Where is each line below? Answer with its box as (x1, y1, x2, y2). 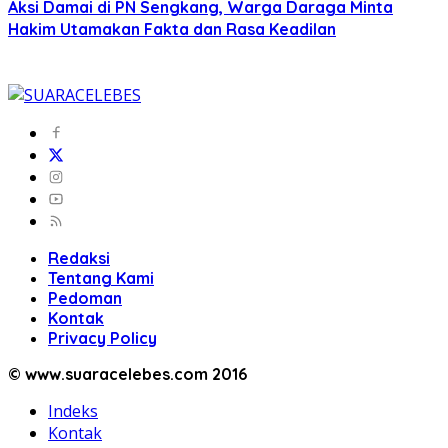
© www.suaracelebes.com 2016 (8, 364, 247, 385)
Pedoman (48, 288, 122, 309)
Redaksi (48, 248, 110, 269)
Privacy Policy (48, 328, 157, 349)
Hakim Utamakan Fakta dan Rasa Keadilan (8, 19, 336, 40)
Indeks (48, 400, 98, 423)
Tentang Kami (48, 268, 154, 289)
